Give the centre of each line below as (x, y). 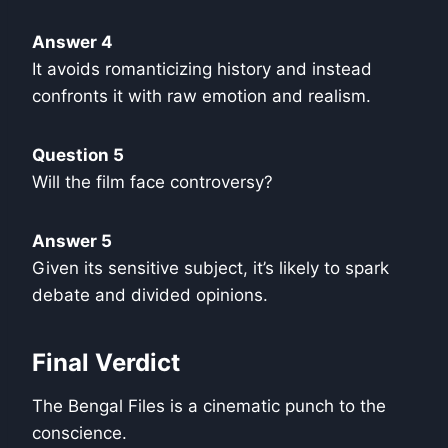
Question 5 (78, 154)
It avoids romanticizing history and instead (202, 68)
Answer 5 (72, 240)
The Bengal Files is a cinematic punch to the (209, 405)
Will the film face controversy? (152, 181)
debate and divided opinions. (150, 294)
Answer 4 (72, 41)
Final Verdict (106, 362)
